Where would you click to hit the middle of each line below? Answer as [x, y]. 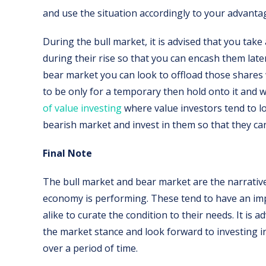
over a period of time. [90, 248]
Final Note [67, 153]
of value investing [82, 108]
